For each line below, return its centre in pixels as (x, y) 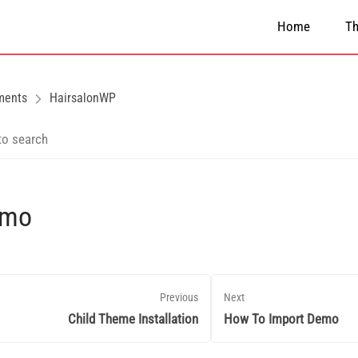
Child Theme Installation (133, 319)
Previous (179, 298)
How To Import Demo (281, 319)
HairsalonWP (83, 98)
